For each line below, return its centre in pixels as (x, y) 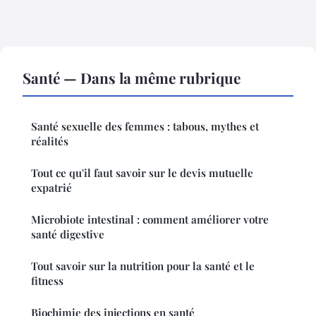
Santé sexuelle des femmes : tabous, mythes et (145, 126)
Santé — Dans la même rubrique (132, 77)
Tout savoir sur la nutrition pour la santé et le (143, 266)
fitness (47, 280)
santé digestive (68, 234)
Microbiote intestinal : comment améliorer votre (150, 219)
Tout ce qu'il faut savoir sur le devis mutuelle (142, 172)
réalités (50, 141)
